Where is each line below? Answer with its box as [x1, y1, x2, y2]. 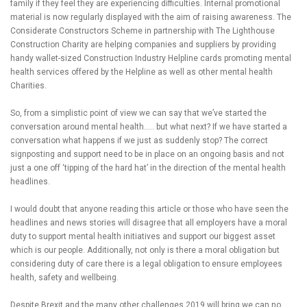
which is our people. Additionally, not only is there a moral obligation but [10, 245, 280, 256]
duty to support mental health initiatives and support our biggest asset [10, 232, 275, 242]
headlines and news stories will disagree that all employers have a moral [10, 218, 287, 228]
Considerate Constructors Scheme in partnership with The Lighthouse [10, 26, 275, 36]
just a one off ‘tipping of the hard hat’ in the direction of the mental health [10, 163, 286, 173]
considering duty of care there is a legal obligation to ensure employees [10, 259, 282, 269]
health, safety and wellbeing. [10, 273, 119, 283]
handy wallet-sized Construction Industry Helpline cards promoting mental [10, 53, 291, 64]
